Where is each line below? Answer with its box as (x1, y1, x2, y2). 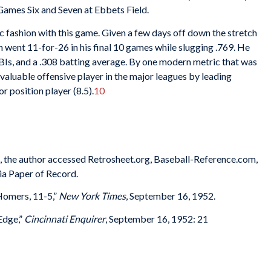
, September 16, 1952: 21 (105, 212, 208, 224)
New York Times (59, 190, 126, 202)
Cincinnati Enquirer (24, 212, 105, 224)
